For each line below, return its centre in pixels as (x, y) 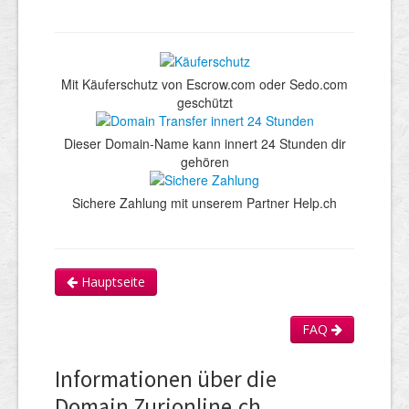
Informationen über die (166, 378)
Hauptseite (111, 281)
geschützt (204, 102)
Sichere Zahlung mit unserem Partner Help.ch (204, 202)
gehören (204, 161)
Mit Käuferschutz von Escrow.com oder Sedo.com (204, 84)
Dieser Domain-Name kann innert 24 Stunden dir (204, 143)
